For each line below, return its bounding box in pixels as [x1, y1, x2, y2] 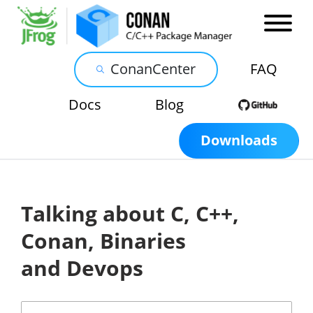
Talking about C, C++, [21, 198, 239, 228]
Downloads [201, 131, 277, 150]
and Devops [21, 253, 143, 282]
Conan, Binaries [21, 226, 186, 255]
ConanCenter [110, 59, 196, 79]
